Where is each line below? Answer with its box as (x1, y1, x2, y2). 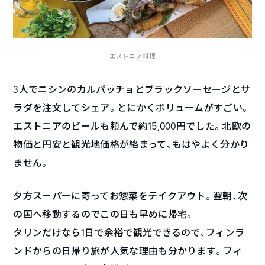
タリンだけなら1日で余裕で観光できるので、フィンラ (13, 227, 245, 239)
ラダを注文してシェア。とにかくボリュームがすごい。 (13, 102, 250, 114)
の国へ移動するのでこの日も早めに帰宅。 (13, 208, 195, 221)
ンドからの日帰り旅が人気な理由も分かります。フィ (13, 245, 243, 257)
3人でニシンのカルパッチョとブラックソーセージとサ (13, 83, 251, 96)
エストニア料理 (109, 52, 156, 61)
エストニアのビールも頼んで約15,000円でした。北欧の (13, 120, 251, 132)
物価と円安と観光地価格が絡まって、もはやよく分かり (13, 138, 250, 151)
